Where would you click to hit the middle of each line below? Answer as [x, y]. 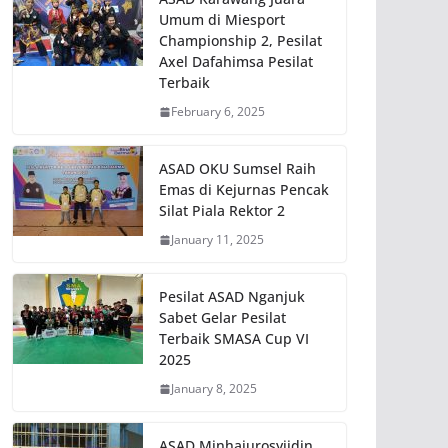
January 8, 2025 [214, 389]
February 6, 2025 [218, 112]
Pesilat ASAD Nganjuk [232, 297]
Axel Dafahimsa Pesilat [236, 62]
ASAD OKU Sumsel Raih [237, 169]
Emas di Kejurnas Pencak [244, 190]
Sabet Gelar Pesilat [222, 318]
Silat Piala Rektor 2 [222, 211]
